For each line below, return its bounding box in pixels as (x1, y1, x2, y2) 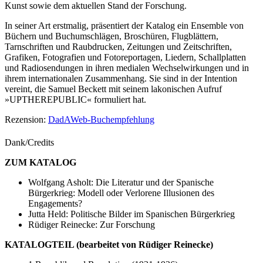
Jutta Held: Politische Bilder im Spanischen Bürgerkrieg (28, 209, 235, 220)
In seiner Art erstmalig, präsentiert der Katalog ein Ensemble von (5, 21, 244, 31)
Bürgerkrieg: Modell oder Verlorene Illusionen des (28, 188, 214, 198)
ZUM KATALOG (5, 157, 76, 168)
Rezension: (5, 114, 48, 125)
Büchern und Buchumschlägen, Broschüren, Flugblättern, (5, 31, 218, 42)
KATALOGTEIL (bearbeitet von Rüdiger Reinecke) (5, 240, 213, 250)
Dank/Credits (5, 137, 54, 148)
